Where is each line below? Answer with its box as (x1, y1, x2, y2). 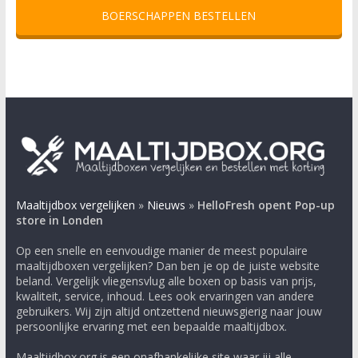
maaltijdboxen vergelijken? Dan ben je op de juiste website (15, 257, 320, 273)
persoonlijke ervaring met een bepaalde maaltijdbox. (15, 318, 287, 334)
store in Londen (15, 212, 103, 228)
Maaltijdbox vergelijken (15, 197, 135, 213)
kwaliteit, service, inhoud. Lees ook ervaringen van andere (15, 288, 314, 304)
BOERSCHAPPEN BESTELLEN (101, 8, 257, 24)
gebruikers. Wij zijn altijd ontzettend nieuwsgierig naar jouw (15, 303, 322, 319)
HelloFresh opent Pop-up (197, 197, 335, 213)
